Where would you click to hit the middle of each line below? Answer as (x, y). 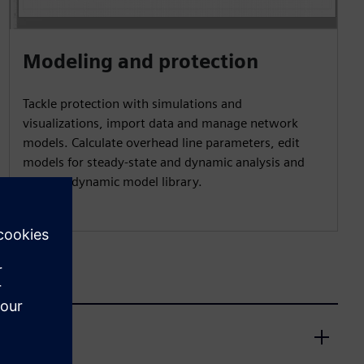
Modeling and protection (140, 61)
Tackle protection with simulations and (132, 103)
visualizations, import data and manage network (160, 123)
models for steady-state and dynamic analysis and (163, 162)
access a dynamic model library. (112, 181)
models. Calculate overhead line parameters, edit (161, 142)
